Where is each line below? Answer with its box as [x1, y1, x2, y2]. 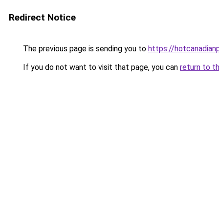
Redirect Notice [9, 12, 76, 23]
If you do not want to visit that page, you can [21, 63, 180, 72]
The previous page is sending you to [21, 44, 148, 53]
